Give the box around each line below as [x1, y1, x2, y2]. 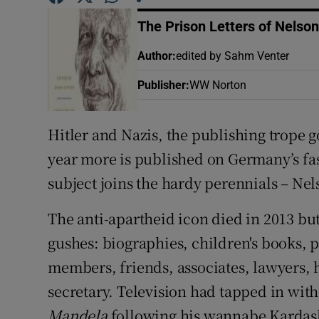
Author [137, 50, 172, 62]
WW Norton [189, 79, 246, 91]
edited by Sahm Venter [175, 50, 289, 62]
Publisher [137, 79, 186, 91]
